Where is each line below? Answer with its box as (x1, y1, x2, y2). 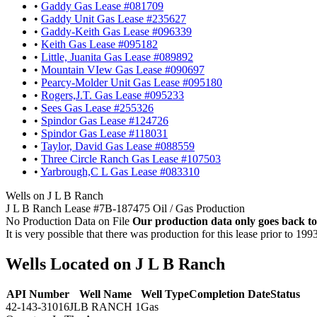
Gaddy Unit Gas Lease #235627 (41, 12, 186, 25)
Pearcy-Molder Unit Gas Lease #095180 (41, 76, 222, 88)
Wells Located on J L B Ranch (6, 254, 225, 273)
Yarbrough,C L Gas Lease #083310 (40, 165, 200, 178)
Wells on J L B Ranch (6, 189, 103, 202)
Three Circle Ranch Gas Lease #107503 (41, 152, 221, 165)
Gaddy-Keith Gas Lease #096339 (41, 25, 192, 38)
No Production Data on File (6, 214, 129, 227)
